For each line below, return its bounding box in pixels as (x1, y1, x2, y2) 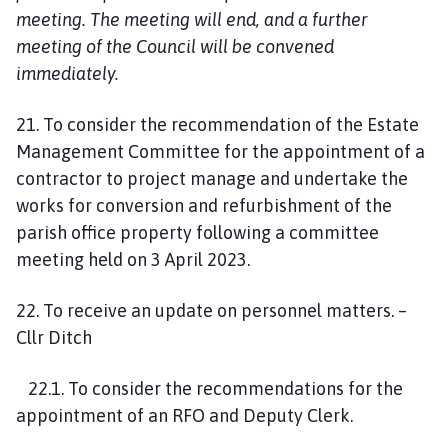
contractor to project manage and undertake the (16, 167, 408, 189)
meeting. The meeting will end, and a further (16, 8, 368, 30)
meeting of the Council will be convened (16, 35, 334, 57)
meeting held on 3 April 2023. (16, 248, 250, 270)
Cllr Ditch (16, 326, 92, 348)
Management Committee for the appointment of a (16, 140, 425, 162)
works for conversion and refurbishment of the (16, 194, 392, 216)
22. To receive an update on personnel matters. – (16, 299, 407, 321)
